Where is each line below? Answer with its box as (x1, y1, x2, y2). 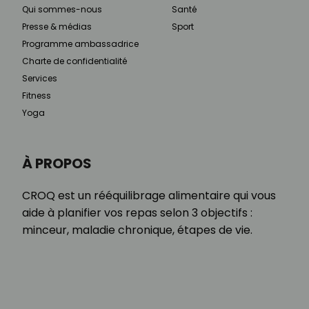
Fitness (22, 89, 51, 101)
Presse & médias (22, 20, 92, 32)
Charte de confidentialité (22, 54, 127, 67)
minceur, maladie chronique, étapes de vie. (22, 221, 252, 238)
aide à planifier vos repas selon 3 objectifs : (22, 204, 252, 221)
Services (22, 72, 57, 84)
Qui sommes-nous (22, 3, 102, 15)
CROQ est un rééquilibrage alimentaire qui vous (22, 187, 276, 203)
